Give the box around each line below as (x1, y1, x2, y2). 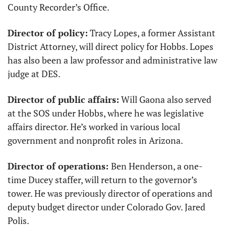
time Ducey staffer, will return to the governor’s (8, 174, 197, 186)
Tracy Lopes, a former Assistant (88, 27, 215, 39)
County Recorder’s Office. (8, 1, 111, 14)
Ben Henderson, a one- (111, 160, 203, 173)
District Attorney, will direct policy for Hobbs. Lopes (8, 40, 213, 53)
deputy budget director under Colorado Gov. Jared (8, 201, 205, 213)
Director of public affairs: (8, 93, 119, 106)
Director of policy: (8, 27, 88, 39)
